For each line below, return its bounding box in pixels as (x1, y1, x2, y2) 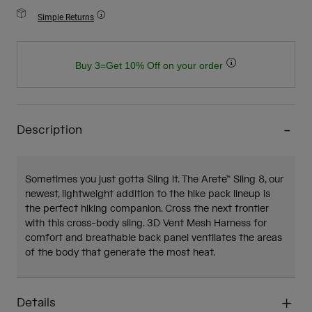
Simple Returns (38, 11, 94, 23)
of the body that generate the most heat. (25, 247, 215, 260)
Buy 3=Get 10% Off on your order (75, 60, 226, 72)
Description (17, 123, 82, 139)
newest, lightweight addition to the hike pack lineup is (25, 188, 270, 201)
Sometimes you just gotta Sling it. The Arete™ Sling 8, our (25, 173, 283, 187)
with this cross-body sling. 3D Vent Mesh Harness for (25, 217, 267, 231)
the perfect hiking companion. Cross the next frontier (25, 203, 269, 216)
